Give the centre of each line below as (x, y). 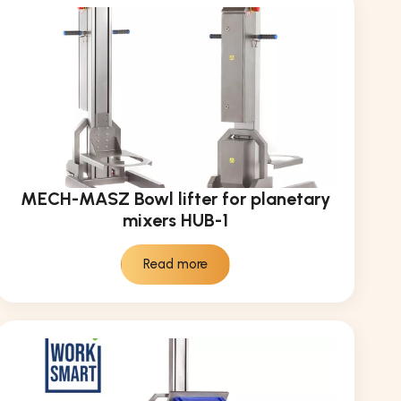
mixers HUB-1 (175, 221)
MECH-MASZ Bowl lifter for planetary (175, 199)
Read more (175, 264)
